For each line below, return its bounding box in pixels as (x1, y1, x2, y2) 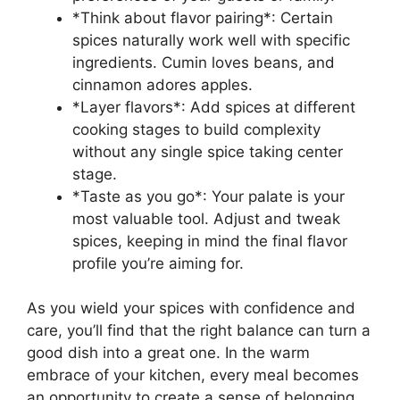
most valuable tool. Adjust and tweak (72, 209, 340, 228)
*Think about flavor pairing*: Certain (72, 8, 333, 27)
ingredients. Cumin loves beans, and (72, 53, 335, 71)
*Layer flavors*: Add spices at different (72, 97, 355, 116)
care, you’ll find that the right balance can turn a (27, 321, 371, 340)
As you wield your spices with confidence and (27, 299, 355, 318)
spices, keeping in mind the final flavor (72, 231, 347, 250)
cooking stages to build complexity (72, 120, 321, 138)
